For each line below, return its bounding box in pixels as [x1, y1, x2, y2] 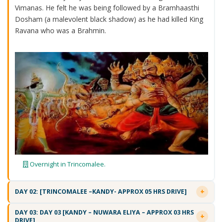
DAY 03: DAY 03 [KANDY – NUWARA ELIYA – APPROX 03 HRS [14, 208, 194, 217]
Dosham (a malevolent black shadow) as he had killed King [14, 14, 203, 24]
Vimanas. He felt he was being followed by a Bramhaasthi [14, 2, 199, 12]
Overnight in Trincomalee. [28, 159, 106, 168]
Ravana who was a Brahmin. [14, 25, 106, 35]
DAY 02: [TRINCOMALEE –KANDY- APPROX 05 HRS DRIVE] [14, 187, 187, 196]
